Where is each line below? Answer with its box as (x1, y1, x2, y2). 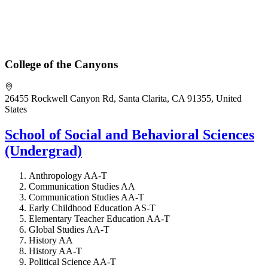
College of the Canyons (5, 57, 118, 71)
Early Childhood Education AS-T (29, 203, 156, 214)
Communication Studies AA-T (29, 192, 144, 203)
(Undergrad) (5, 142, 82, 159)
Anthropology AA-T (29, 170, 107, 181)
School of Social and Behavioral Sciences (5, 126, 254, 142)
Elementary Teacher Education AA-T (29, 214, 170, 224)
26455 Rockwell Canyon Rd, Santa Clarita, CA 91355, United (5, 93, 242, 103)
